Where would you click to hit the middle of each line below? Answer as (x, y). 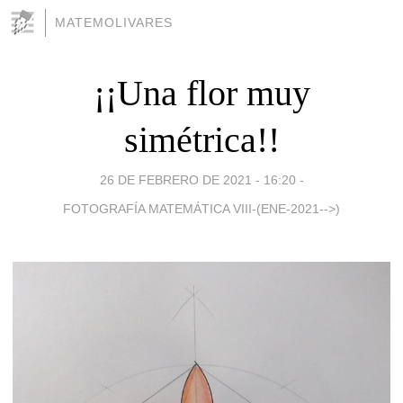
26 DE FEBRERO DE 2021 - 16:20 (197, 179)
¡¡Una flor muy (201, 93)
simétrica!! (201, 139)
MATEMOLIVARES (114, 22)
